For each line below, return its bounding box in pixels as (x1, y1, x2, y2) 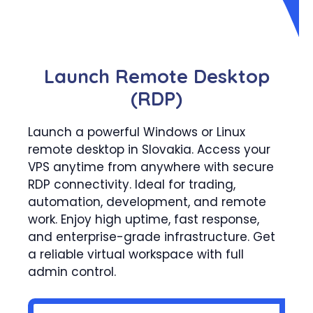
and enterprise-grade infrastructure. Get (28, 228, 275, 245)
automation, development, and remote (28, 193, 266, 210)
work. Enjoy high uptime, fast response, (28, 210, 259, 228)
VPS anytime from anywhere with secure (28, 158, 274, 175)
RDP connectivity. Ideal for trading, (28, 175, 235, 193)
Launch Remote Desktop (43, 64, 270, 88)
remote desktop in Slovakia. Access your (28, 140, 270, 158)
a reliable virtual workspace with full (28, 245, 244, 263)
